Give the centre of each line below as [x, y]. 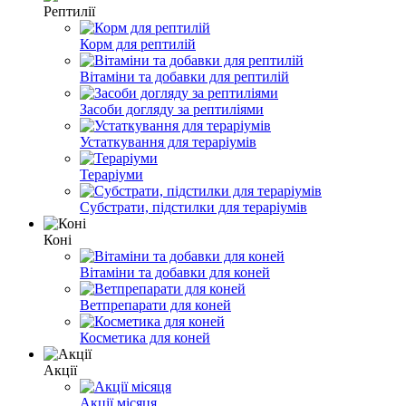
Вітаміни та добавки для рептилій [184, 76]
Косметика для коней [145, 337]
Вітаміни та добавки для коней [175, 272]
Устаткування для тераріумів [168, 141]
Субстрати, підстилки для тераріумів [193, 207]
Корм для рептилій [138, 43]
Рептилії [69, 11]
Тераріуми [111, 174]
